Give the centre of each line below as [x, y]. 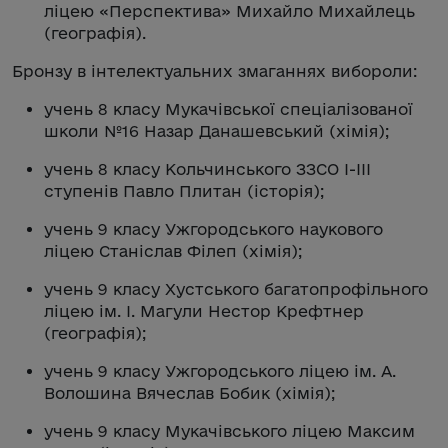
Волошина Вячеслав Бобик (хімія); [189, 392]
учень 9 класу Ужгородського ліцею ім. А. [220, 370]
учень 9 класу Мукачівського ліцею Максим [229, 430]
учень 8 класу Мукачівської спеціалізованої [228, 108]
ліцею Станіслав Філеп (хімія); [173, 250]
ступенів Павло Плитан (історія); [184, 190]
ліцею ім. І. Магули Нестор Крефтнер [204, 310]
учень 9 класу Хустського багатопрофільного [236, 288]
